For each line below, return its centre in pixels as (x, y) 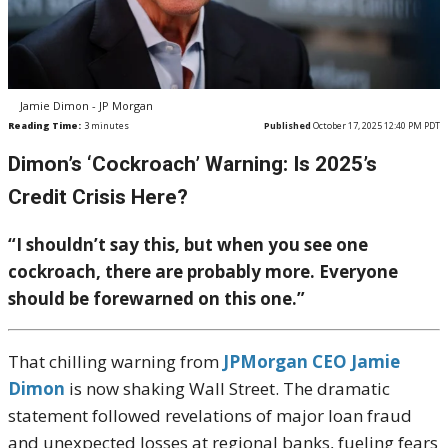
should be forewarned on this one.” (156, 299)
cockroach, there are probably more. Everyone (203, 272)
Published (287, 126)
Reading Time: (44, 126)
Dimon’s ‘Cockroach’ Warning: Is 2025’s (192, 164)
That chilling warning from (115, 362)
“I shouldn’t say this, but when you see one (188, 245)
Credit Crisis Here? (98, 197)
